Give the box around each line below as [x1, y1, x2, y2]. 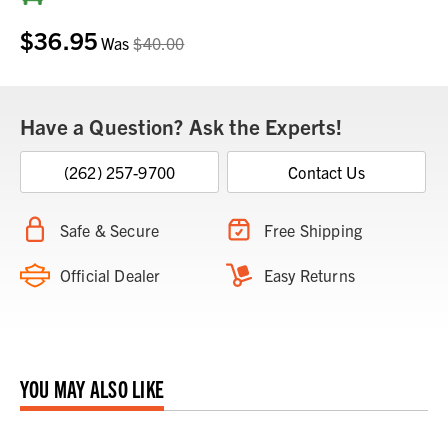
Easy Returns [264, 265, 355, 286]
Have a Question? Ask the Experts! [20, 113, 342, 140]
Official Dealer [60, 265, 161, 286]
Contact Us [288, 162, 365, 183]
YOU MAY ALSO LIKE [20, 373, 165, 404]
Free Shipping [264, 220, 363, 241]
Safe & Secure [60, 220, 160, 241]
